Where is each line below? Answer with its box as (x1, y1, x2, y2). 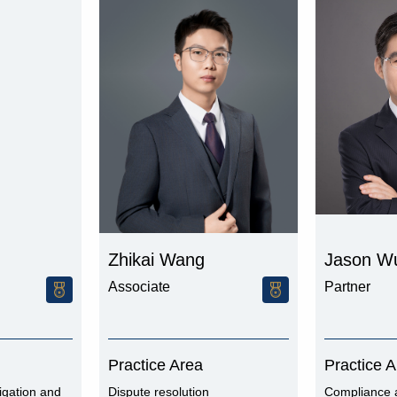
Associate (108, 279, 170, 294)
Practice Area (108, 356, 203, 374)
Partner (324, 279, 370, 294)
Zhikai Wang (108, 250, 205, 269)
